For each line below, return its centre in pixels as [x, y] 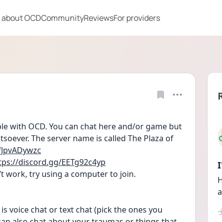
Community [62, 18]
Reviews [99, 18]
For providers [137, 18]
